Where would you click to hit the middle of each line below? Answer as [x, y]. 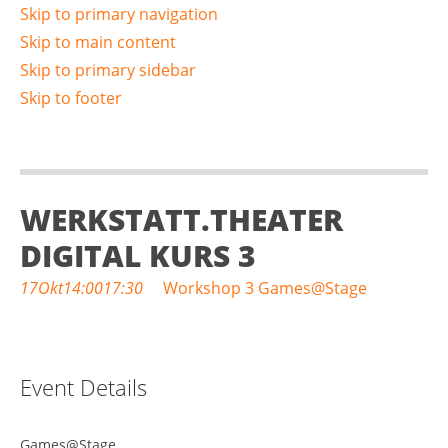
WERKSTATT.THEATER [181, 219]
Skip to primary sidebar [108, 70]
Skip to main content [98, 42]
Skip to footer [71, 98]
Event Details [83, 387]
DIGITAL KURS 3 [138, 255]
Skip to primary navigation [119, 14]
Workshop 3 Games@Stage [265, 288]
